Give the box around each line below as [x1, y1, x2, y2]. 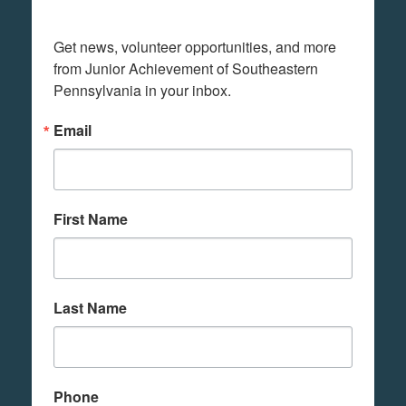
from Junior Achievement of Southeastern [53, 58, 318, 80]
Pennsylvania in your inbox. [53, 80, 231, 101]
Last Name [53, 297, 127, 319]
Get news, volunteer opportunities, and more [53, 36, 336, 58]
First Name [53, 208, 128, 230]
